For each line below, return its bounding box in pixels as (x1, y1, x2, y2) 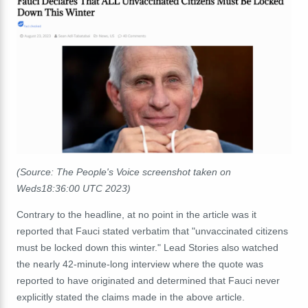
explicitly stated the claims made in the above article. (16, 291, 245, 302)
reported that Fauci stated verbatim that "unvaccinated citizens (16, 225, 288, 236)
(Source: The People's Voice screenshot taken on (16, 166, 231, 177)
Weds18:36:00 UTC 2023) (16, 182, 131, 194)
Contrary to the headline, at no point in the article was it (16, 208, 256, 220)
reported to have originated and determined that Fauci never (16, 274, 280, 286)
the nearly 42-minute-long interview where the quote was (16, 258, 263, 269)
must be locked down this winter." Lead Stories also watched (16, 241, 278, 253)
